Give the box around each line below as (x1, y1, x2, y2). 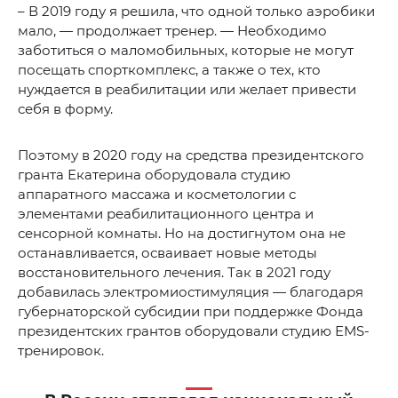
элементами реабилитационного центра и (18, 205, 314, 223)
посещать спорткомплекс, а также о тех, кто (18, 61, 321, 79)
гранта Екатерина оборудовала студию (18, 166, 291, 184)
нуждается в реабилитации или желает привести (18, 81, 356, 99)
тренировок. (18, 342, 104, 360)
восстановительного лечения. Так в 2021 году (18, 264, 330, 282)
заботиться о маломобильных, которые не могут (18, 42, 354, 60)
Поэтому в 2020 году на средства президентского (18, 147, 364, 164)
